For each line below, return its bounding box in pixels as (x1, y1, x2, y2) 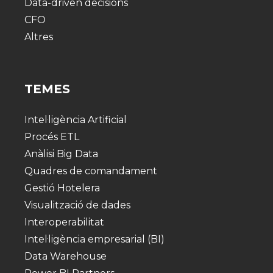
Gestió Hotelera (24, 182, 100, 194)
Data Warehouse (24, 250, 107, 263)
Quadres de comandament (24, 165, 157, 177)
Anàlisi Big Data (24, 148, 98, 160)
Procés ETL (24, 131, 79, 143)
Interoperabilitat (24, 216, 104, 229)
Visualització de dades (24, 199, 130, 211)
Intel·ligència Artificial (24, 114, 127, 126)
